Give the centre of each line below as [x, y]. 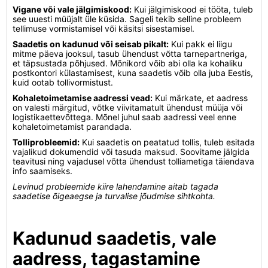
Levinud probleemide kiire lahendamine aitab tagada [115, 186]
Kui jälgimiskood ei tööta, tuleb [192, 9]
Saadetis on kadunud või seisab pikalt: [91, 44]
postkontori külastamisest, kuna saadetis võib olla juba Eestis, [133, 73]
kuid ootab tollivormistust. [63, 82]
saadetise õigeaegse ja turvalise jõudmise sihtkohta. [114, 196]
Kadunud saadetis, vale [115, 238]
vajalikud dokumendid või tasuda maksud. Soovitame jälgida [131, 152]
